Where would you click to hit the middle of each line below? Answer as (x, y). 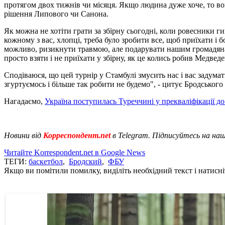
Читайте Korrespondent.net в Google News (75, 152)
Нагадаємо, (24, 101)
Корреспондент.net (77, 135)
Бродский (85, 161)
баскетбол (46, 161)
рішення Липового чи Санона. (56, 14)
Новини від (23, 135)
